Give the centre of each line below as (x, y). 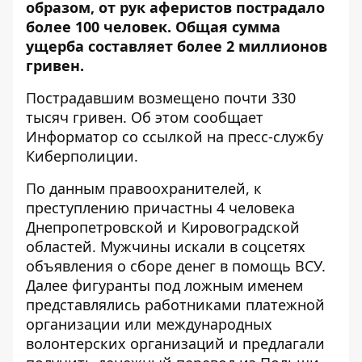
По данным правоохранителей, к (144, 188)
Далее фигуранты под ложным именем (164, 285)
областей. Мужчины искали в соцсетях (166, 246)
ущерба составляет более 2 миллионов (177, 46)
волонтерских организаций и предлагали (175, 343)
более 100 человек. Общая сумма (153, 27)
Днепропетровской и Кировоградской (163, 227)
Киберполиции (80, 156)
